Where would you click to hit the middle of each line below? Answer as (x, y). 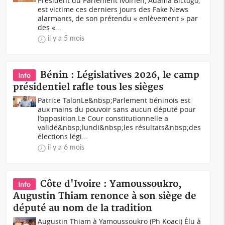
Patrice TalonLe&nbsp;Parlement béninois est (114, 100)
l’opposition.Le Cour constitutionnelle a (103, 118)
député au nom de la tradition (83, 208)
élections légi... (63, 136)
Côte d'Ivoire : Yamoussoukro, (111, 184)
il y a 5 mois (66, 38)
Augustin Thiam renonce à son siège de (105, 196)
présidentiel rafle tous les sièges (88, 87)
